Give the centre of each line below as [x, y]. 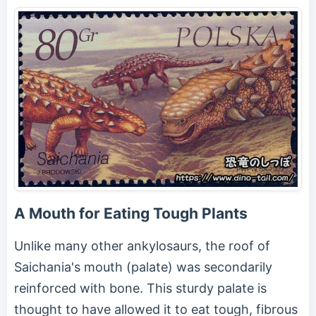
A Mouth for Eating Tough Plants [131, 213]
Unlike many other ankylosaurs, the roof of [142, 246]
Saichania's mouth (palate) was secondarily [143, 267]
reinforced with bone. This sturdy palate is [140, 288]
